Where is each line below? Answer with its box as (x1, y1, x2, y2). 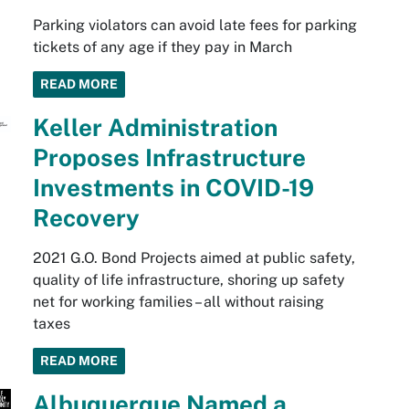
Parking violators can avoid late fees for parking (32, 16, 357, 35)
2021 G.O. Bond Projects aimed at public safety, (32, 249, 355, 267)
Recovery (32, 204, 140, 233)
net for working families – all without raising (32, 293, 324, 311)
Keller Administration (32, 113, 278, 142)
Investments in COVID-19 (32, 173, 314, 203)
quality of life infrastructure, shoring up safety (32, 271, 345, 289)
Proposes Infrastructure (32, 143, 306, 173)
